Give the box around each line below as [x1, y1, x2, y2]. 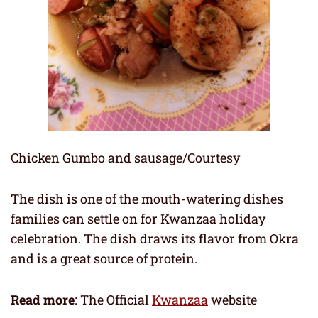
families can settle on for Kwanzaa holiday [11, 210, 265, 228]
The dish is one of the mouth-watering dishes [11, 190, 283, 208]
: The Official [75, 291, 152, 309]
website [208, 291, 257, 309]
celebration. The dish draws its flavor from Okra [11, 230, 299, 248]
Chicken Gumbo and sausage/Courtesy [11, 149, 240, 167]
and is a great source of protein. [11, 250, 197, 268]
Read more [11, 291, 75, 309]
